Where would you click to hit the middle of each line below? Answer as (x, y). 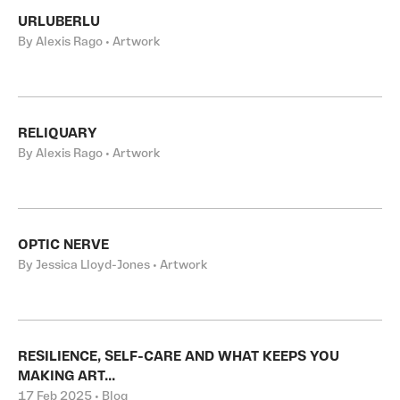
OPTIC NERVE (63, 246)
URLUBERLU (59, 22)
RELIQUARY (58, 134)
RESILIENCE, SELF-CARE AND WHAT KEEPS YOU (179, 357)
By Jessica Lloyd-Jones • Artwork (112, 266)
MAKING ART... (67, 377)
